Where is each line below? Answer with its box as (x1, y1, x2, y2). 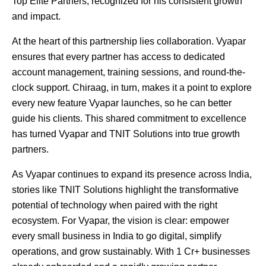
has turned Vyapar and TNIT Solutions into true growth (12, 128, 240, 139)
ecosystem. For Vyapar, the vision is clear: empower (12, 215, 229, 226)
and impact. (12, 11, 61, 21)
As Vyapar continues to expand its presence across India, (12, 169, 252, 179)
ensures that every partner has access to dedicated (12, 51, 225, 62)
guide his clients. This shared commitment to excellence (12, 113, 246, 123)
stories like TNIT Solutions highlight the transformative (12, 184, 239, 195)
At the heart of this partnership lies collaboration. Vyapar (12, 36, 246, 46)
